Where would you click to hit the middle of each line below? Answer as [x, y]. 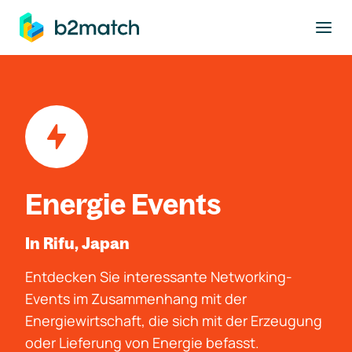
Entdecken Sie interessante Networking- [159, 277]
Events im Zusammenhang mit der [136, 299]
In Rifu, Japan [77, 243]
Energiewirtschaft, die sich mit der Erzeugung [174, 321]
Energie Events [123, 204]
